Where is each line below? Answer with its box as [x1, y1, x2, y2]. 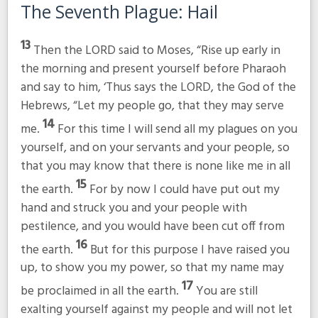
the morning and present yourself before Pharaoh [20, 58, 286, 79]
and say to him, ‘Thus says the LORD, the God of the [20, 77, 296, 98]
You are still [195, 281, 258, 302]
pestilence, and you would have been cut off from [20, 216, 285, 237]
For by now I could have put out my [89, 179, 280, 200]
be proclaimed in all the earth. [20, 281, 182, 302]
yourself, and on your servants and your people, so [20, 137, 290, 158]
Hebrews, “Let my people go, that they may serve [20, 95, 284, 116]
